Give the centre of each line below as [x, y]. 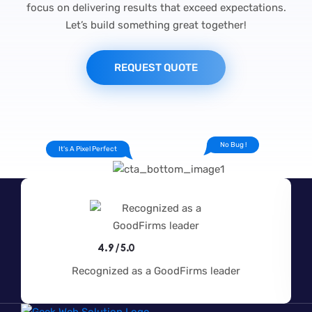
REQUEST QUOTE [156, 68]
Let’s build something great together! [156, 25]
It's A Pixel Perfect [87, 149]
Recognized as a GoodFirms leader [156, 271]
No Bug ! [233, 145]
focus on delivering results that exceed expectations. [156, 8]
